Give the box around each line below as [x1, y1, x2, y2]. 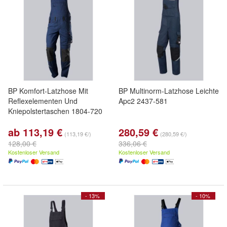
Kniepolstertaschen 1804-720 [8, 106, 102, 116]
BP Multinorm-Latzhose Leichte [119, 86, 219, 96]
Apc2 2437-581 [119, 96, 168, 106]
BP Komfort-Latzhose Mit [8, 86, 88, 96]
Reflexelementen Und [8, 96, 78, 106]
